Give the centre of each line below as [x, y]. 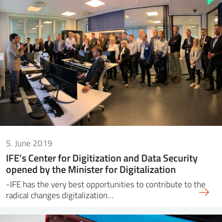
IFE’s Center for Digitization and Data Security [102, 158]
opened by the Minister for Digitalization [91, 169]
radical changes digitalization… [60, 195]
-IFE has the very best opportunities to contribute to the [106, 184]
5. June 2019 [29, 143]
